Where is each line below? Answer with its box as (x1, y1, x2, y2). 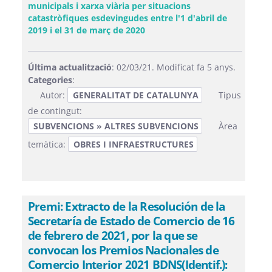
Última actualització (28, 61, 112, 73)
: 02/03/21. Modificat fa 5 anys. (112, 61, 236, 73)
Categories (28, 74, 72, 86)
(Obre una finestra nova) (144, 24, 248, 35)
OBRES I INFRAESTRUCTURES (73, 138, 194, 150)
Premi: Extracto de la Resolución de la (28, 198, 225, 214)
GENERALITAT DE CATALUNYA (73, 89, 199, 101)
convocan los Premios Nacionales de (28, 242, 219, 258)
